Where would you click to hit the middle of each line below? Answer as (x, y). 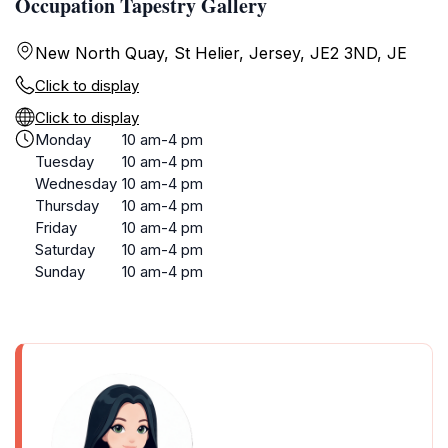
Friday (56, 227)
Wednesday (76, 183)
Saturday (65, 249)
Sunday (60, 271)
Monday (63, 139)
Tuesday (64, 161)
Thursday (67, 205)
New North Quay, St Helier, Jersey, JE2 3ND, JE (221, 53)
